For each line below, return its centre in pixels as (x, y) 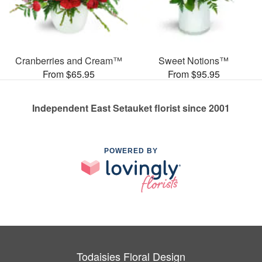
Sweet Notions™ (194, 60)
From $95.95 (194, 74)
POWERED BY (131, 151)
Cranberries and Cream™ (68, 60)
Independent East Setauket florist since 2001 (131, 108)
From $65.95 (68, 74)
